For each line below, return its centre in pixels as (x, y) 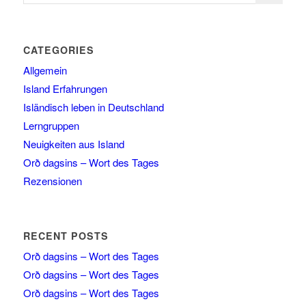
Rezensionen (52, 181)
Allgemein (45, 70)
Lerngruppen (51, 126)
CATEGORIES (58, 50)
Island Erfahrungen (65, 89)
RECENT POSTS (66, 236)
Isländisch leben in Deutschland (93, 107)
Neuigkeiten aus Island (73, 144)
